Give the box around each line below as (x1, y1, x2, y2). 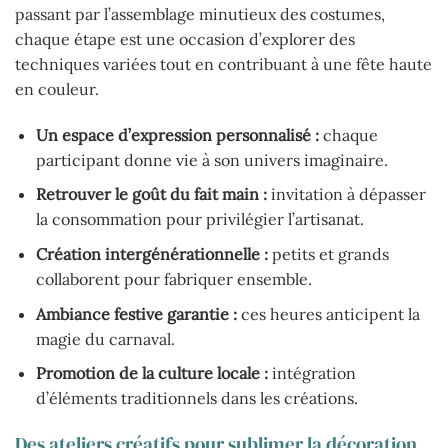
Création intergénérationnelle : (35, 244, 268, 265)
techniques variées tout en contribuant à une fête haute (15, 54, 432, 75)
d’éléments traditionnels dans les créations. (35, 388, 358, 409)
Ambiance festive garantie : (35, 303, 237, 324)
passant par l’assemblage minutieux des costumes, (15, 4, 385, 25)
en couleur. (15, 79, 99, 100)
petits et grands (267, 244, 389, 265)
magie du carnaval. (35, 328, 175, 349)
